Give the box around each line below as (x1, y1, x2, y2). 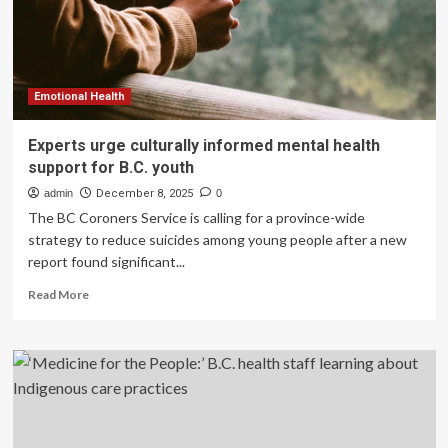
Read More (27, 287, 89, 302)
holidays (87, 32, 134, 47)
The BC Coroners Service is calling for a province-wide (27, 209, 365, 226)
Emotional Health (33, 90, 125, 103)
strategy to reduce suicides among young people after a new (27, 231, 407, 248)
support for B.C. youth (27, 158, 194, 177)
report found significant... (27, 253, 185, 270)
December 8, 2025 (95, 187, 193, 200)
